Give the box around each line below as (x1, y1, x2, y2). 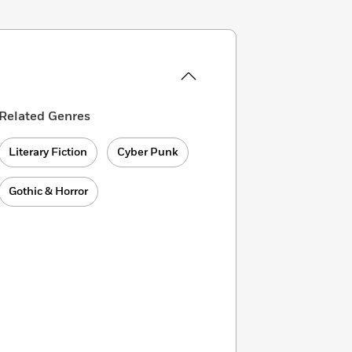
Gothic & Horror (9, 184, 89, 199)
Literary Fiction (9, 145, 88, 159)
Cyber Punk (117, 145, 179, 159)
